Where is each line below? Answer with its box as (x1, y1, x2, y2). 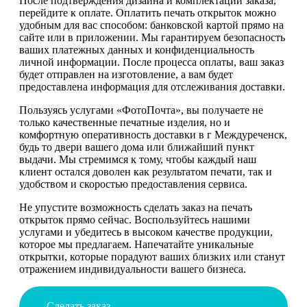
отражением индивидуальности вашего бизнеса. (19, 262, 246, 275)
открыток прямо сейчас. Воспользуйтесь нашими (19, 213, 250, 225)
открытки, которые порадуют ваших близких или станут (19, 250, 285, 262)
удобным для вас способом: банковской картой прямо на (19, 19, 284, 31)
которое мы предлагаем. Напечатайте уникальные (19, 238, 254, 250)
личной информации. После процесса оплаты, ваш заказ (19, 56, 284, 68)
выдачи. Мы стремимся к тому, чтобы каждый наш (19, 153, 256, 165)
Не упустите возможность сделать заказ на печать (19, 201, 252, 213)
